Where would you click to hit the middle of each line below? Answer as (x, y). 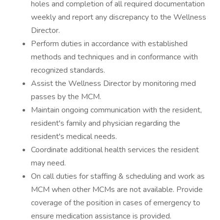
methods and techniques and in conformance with (114, 57)
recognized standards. (68, 70)
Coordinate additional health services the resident (115, 150)
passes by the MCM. (66, 97)
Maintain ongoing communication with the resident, (116, 110)
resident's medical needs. (74, 137)
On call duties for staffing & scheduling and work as (118, 176)
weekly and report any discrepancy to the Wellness (119, 17)
